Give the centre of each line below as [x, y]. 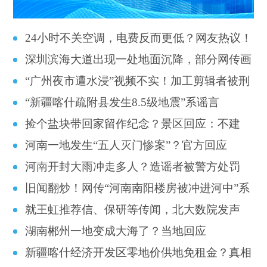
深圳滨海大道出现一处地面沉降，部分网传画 [139, 59]
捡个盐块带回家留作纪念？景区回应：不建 [133, 123]
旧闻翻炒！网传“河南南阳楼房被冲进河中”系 [138, 188]
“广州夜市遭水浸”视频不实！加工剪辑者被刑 [138, 80]
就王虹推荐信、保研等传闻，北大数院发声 [133, 209]
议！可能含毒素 [53, 146]
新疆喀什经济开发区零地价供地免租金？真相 [139, 252]
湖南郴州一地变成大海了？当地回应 [116, 231]
